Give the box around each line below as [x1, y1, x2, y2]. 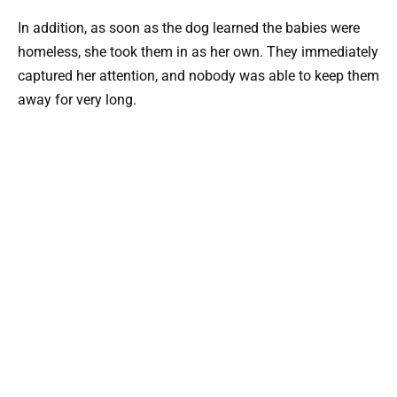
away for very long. [18, 91, 136, 109]
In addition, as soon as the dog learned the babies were [18, 19, 360, 37]
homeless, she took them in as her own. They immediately [18, 43, 378, 61]
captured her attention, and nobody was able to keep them [18, 67, 379, 85]
